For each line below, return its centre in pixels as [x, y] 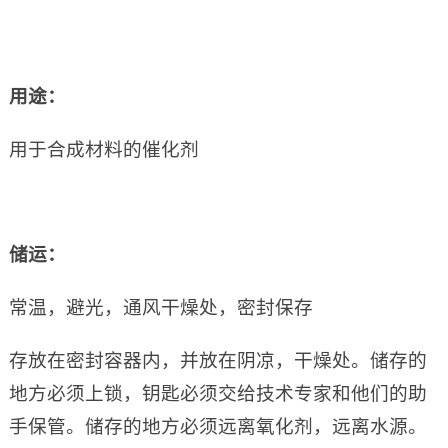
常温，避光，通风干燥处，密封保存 [160, 308]
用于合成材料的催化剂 [103, 150]
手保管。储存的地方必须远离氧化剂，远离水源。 [217, 427]
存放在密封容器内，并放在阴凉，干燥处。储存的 [217, 361]
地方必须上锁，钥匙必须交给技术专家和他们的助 [217, 394]
